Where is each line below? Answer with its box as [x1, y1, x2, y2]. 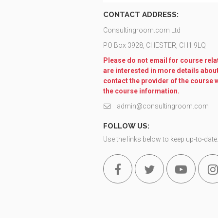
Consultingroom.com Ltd [103, 26, 181, 34]
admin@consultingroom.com [115, 102, 209, 110]
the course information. [103, 87, 180, 95]
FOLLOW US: [103, 122, 149, 130]
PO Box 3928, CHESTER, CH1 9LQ [103, 41, 206, 49]
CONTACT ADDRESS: [103, 10, 179, 19]
